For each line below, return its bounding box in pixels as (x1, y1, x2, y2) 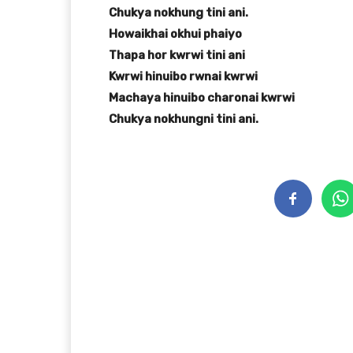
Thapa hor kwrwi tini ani (109, 48, 245, 63)
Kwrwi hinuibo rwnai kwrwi (109, 69, 258, 84)
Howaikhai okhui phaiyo (109, 27, 242, 42)
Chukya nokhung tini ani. (109, 6, 248, 20)
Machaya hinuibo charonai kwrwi (109, 91, 295, 106)
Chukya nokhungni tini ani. (109, 112, 258, 127)
